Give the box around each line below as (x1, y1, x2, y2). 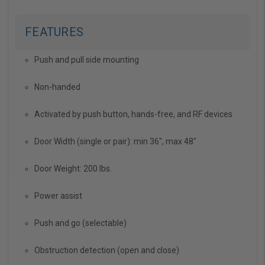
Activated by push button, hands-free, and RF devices (34, 109, 232, 119)
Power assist (34, 191, 82, 201)
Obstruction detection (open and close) (34, 245, 179, 256)
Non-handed (34, 82, 80, 92)
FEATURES (25, 25, 83, 40)
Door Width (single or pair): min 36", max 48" (34, 137, 196, 147)
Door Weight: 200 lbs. (34, 164, 112, 174)
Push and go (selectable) (34, 218, 127, 228)
